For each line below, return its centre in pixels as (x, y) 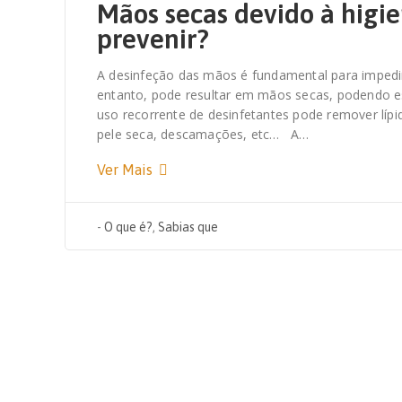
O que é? (128, 227)
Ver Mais (127, 170)
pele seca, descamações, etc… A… (203, 135)
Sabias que (188, 227)
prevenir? (153, 39)
